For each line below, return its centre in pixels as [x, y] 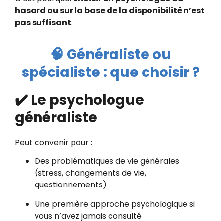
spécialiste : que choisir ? [110, 72]
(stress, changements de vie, [90, 173]
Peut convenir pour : [54, 142]
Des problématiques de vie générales [107, 161]
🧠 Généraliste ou [110, 54]
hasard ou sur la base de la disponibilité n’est [110, 11]
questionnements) [71, 185]
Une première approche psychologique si [115, 204]
